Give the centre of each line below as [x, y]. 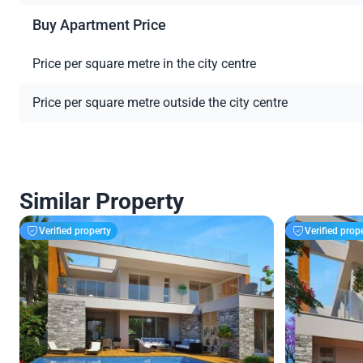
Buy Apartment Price [99, 25]
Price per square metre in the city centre [144, 64]
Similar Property [102, 202]
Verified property [75, 231]
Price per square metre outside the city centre [160, 103]
